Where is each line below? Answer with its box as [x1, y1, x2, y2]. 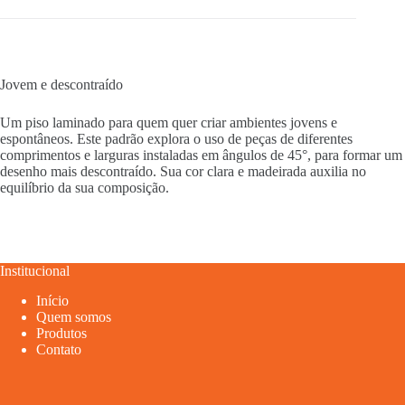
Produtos [36, 325, 87, 341]
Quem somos [36, 308, 111, 325]
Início [36, 292, 69, 308]
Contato [36, 341, 81, 357]
